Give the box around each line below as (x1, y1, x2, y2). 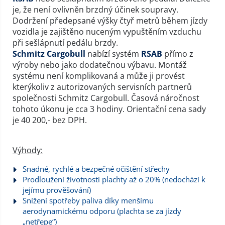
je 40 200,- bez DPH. (13, 115, 87, 126)
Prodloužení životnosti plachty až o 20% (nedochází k (23, 174, 205, 184)
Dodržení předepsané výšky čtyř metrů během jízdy (13, 15, 207, 26)
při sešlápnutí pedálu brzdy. (13, 37, 118, 48)
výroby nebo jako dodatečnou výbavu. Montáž (13, 59, 187, 70)
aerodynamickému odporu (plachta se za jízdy (23, 206, 181, 216)
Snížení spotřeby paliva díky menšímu (23, 195, 154, 205)
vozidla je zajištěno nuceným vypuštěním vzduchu (13, 26, 201, 37)
